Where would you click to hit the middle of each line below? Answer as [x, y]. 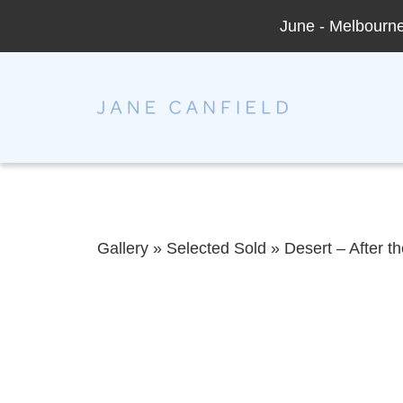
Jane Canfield [172, 110]
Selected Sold [216, 248]
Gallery [122, 248]
